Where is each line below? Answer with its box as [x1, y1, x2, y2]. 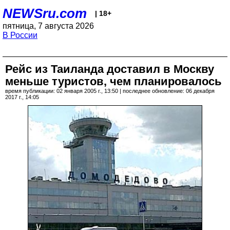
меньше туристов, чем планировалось [5, 75, 222, 88]
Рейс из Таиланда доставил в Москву [5, 63, 214, 75]
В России [3, 31, 37, 40]
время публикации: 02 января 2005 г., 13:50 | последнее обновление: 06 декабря [5, 88, 215, 94]
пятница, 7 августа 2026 [3, 22, 94, 30]
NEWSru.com [3, 6, 87, 21]
